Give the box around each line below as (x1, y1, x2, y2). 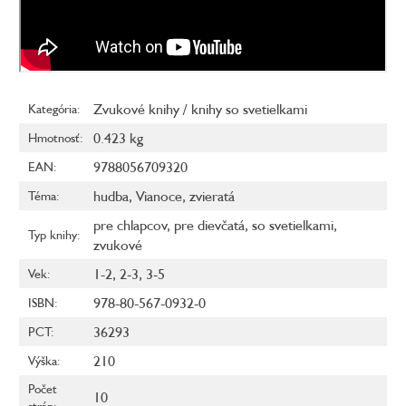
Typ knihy (28, 227, 77, 243)
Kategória (28, 101, 77, 117)
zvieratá (189, 187, 235, 206)
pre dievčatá (174, 216, 245, 235)
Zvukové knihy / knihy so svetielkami (93, 100, 307, 119)
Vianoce (136, 187, 182, 206)
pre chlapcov (93, 216, 167, 235)
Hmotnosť (28, 130, 80, 146)
